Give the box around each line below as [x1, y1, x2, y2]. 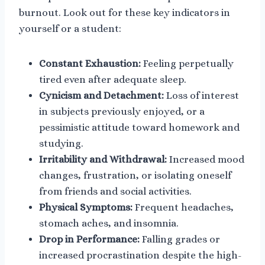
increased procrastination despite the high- [39, 249, 242, 261]
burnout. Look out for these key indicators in [19, 7, 230, 18]
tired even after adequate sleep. [39, 73, 186, 85]
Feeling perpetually [141, 57, 234, 69]
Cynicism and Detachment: [39, 89, 164, 101]
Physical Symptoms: [39, 201, 132, 213]
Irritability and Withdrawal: [39, 153, 167, 165]
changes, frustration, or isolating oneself [39, 169, 231, 181]
